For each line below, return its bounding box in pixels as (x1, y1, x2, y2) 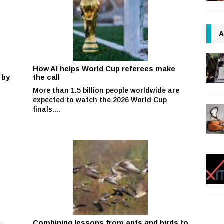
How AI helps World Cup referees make (33, 64, 176, 73)
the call (33, 73, 60, 81)
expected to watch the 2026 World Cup (33, 95, 167, 104)
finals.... (33, 105, 61, 113)
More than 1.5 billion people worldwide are (33, 86, 180, 94)
